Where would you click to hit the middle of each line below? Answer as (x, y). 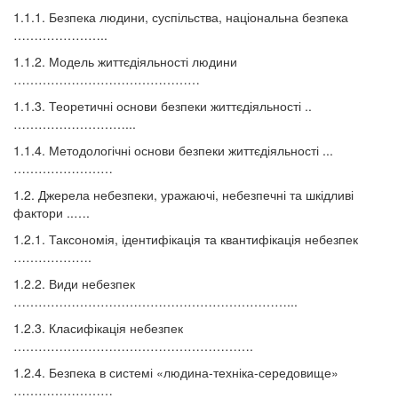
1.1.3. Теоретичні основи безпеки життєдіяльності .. (163, 106)
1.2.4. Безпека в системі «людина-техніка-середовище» (176, 373)
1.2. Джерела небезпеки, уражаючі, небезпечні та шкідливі (183, 195)
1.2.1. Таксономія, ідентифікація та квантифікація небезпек (186, 239)
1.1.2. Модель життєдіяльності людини (125, 62)
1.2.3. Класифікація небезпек (98, 328)
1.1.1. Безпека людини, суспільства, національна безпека (181, 17)
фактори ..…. (52, 213)
